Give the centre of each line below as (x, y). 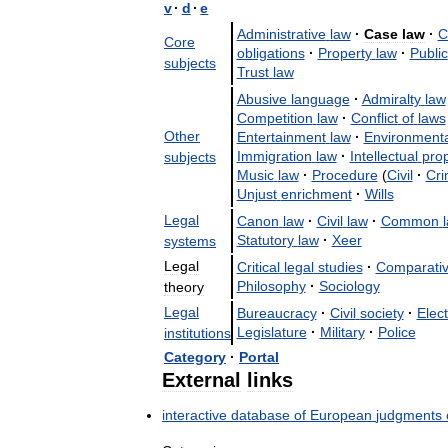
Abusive (261, 98)
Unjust (256, 193)
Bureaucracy (276, 312)
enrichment (316, 193)
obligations (270, 52)
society (381, 312)
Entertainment (281, 136)
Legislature (271, 331)
